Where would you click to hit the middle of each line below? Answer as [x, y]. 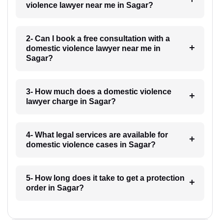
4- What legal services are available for [97, 135]
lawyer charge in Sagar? [71, 101]
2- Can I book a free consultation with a [98, 38]
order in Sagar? [55, 188]
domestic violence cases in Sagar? [91, 144]
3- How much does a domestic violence [98, 91]
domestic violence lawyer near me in [93, 48]
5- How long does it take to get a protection [105, 178]
